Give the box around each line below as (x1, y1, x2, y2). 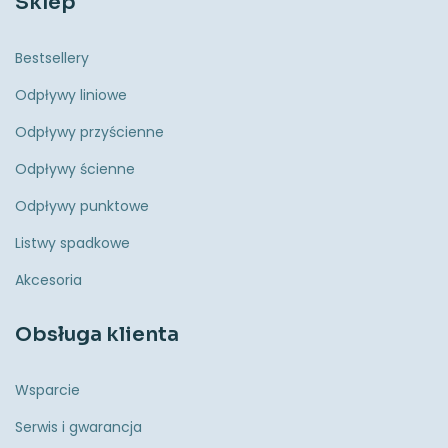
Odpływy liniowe (15, 85, 127, 106)
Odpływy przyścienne (15, 122, 164, 143)
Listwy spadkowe (15, 233, 130, 254)
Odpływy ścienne (15, 159, 135, 180)
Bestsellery (15, 48, 89, 69)
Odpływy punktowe (15, 196, 149, 217)
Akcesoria (15, 270, 82, 291)
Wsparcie (15, 380, 80, 401)
